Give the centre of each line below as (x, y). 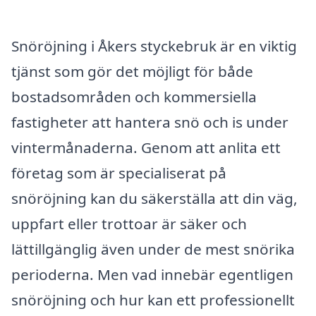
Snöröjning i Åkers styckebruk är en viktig (154, 45)
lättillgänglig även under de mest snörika (153, 249)
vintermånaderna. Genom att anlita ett (146, 147)
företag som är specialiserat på (119, 172)
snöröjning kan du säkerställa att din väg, (154, 198)
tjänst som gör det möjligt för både (132, 71)
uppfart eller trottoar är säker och (129, 223)
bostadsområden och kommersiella (134, 96)
